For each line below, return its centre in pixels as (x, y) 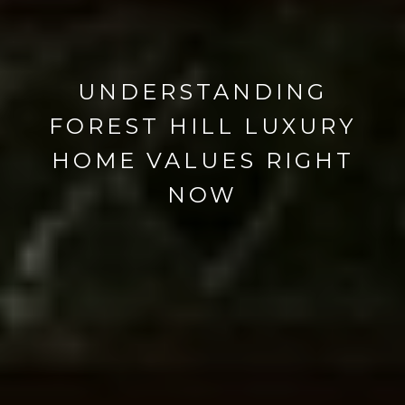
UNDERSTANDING (202, 92)
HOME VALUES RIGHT (202, 160)
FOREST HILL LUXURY (202, 126)
